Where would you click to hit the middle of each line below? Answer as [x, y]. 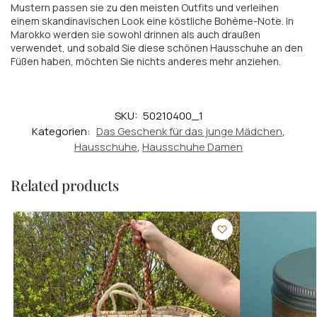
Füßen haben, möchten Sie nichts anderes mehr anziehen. [146, 61]
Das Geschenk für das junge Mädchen [189, 132]
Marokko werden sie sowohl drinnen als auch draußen [136, 34]
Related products [65, 185]
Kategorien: [62, 132]
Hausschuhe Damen [192, 147]
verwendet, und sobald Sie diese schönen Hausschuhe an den [157, 47]
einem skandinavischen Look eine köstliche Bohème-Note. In [152, 21]
